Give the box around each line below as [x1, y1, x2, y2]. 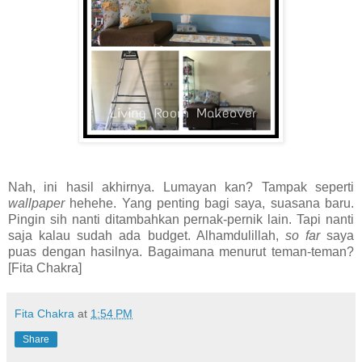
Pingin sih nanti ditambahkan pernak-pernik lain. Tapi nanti [8, 213, 354, 226]
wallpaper [8, 196, 65, 210]
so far [284, 229, 320, 242]
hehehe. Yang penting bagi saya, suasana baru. [65, 196, 354, 210]
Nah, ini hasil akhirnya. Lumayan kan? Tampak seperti [8, 180, 354, 194]
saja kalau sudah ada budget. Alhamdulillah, [8, 229, 285, 242]
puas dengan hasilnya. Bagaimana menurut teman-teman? [8, 245, 354, 259]
